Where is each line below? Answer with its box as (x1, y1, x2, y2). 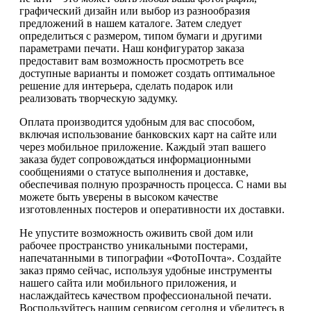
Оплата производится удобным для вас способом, (19, 115, 255, 128)
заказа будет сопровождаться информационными (19, 153, 251, 165)
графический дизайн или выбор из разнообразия (19, 4, 250, 17)
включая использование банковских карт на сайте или (19, 128, 277, 140)
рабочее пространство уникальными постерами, (19, 239, 248, 251)
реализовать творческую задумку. (19, 92, 178, 104)
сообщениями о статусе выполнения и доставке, (19, 165, 249, 178)
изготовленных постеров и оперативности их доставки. (19, 203, 285, 215)
